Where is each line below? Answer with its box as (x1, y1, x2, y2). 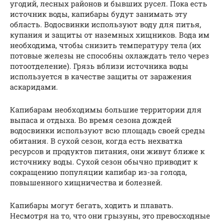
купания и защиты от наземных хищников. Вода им (10, 30, 210, 40)
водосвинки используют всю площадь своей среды (10, 125, 205, 136)
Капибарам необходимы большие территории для (10, 105, 202, 115)
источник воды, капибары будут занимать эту (10, 9, 187, 19)
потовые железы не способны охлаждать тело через (10, 51, 209, 61)
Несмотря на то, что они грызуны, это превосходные (10, 211, 210, 221)
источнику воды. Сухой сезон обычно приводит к (10, 157, 198, 167)
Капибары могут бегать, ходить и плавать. (10, 200, 173, 211)
